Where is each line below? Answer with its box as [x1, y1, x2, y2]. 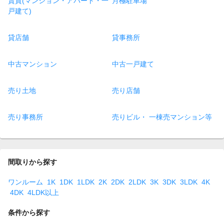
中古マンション [8, 60, 57, 68]
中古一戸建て [112, 60, 154, 68]
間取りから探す [8, 158, 57, 166]
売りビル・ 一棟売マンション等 [112, 113, 212, 121]
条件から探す [8, 208, 50, 216]
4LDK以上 [27, 188, 59, 196]
